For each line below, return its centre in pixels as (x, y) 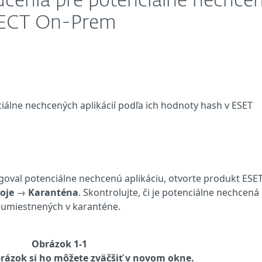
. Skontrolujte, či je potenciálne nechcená (169, 192)
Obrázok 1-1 (59, 244)
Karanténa (53, 192)
